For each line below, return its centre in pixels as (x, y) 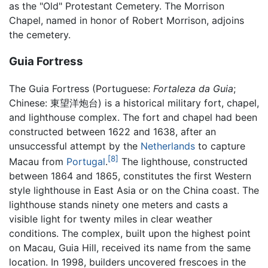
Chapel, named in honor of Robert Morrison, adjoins (127, 21)
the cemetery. (40, 35)
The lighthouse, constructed (183, 162)
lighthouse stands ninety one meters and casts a (118, 205)
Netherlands (168, 146)
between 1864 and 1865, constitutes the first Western (130, 176)
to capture (220, 146)
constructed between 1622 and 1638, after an (112, 131)
